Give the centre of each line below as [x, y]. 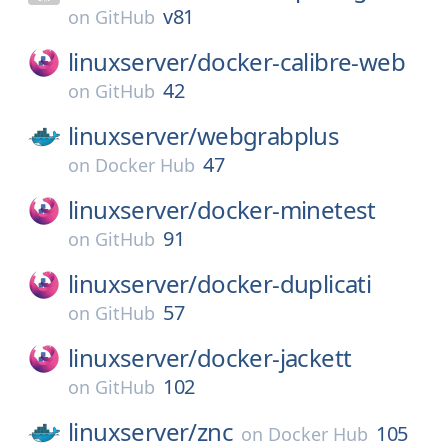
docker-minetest [286, 209]
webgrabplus [268, 135]
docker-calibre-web [301, 61]
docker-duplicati [284, 283]
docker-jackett [274, 357]
